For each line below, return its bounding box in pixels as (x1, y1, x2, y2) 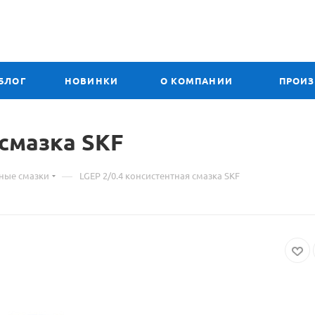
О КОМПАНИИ (160, 74, 233, 86)
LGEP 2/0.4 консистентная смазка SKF (79, 169, 240, 181)
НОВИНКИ (64, 74, 119, 86)
